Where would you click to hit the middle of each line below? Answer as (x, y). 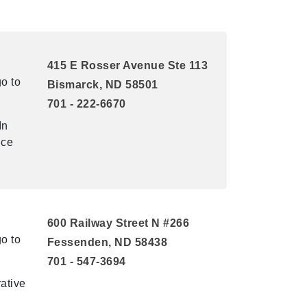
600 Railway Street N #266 (118, 223)
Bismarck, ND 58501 (102, 85)
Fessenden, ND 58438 (107, 242)
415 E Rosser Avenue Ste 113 (127, 65)
